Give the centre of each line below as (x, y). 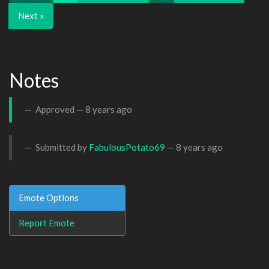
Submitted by (61, 147)
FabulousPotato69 (127, 147)
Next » (31, 16)
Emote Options (49, 197)
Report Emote (47, 222)
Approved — (59, 109)
